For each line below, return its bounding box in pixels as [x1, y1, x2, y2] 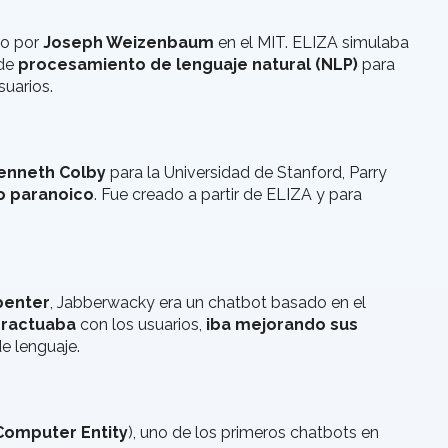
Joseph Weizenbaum [43, 33, 214, 53]
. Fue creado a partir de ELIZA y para [94, 185, 362, 205]
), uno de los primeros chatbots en [128, 423, 379, 443]
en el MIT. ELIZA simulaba [214, 33, 409, 53]
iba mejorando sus [206, 315, 358, 335]
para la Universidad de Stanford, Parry [106, 163, 387, 183]
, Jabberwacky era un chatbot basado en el [50, 293, 366, 313]
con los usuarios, [76, 315, 206, 335]
